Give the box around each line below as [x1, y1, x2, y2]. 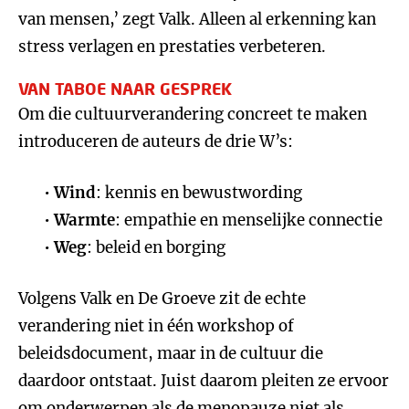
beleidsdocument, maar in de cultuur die [18, 343, 323, 363]
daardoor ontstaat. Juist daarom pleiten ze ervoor [18, 371, 389, 391]
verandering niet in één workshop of [18, 316, 294, 336]
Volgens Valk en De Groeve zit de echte [18, 288, 306, 309]
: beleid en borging [87, 237, 226, 257]
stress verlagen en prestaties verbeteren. [18, 37, 326, 57]
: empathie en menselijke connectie [115, 210, 383, 230]
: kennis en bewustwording [96, 183, 303, 203]
